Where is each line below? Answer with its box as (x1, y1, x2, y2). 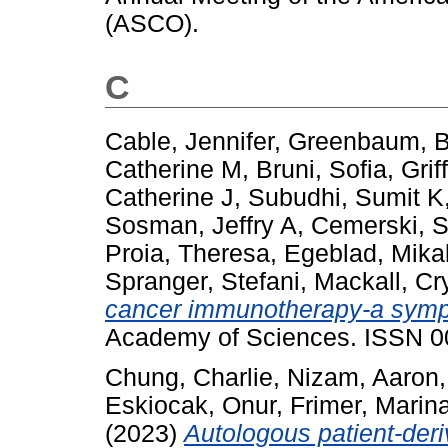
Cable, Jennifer (105, 127, 274, 155)
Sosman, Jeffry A (105, 211, 297, 239)
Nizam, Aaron (287, 364, 439, 392)
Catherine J (105, 183, 234, 211)
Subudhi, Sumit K (248, 183, 444, 211)
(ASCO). (105, 10, 199, 38)
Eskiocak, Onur (105, 392, 276, 420)
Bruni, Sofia (256, 155, 387, 183)
